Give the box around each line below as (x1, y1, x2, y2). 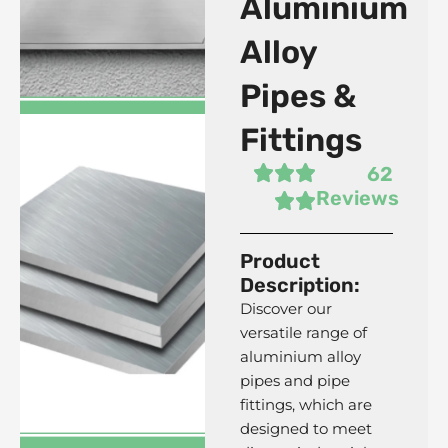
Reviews (316, 186, 400, 210)
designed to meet (239, 420, 372, 438)
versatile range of (239, 324, 367, 342)
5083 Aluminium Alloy (37, 265, 188, 281)
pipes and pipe (239, 372, 350, 390)
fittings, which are (239, 396, 372, 414)
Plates (90, 283, 134, 299)
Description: (239, 273, 360, 297)
